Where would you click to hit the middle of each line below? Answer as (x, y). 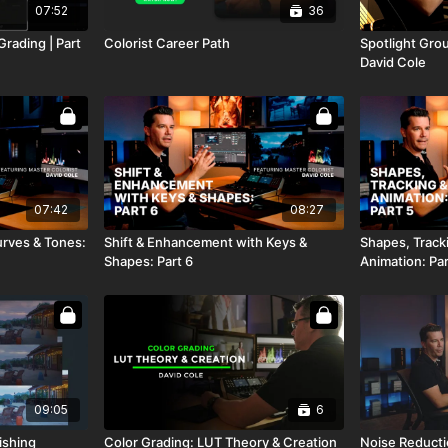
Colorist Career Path (167, 42)
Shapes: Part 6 (149, 261)
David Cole (392, 61)
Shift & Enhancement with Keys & (206, 242)
